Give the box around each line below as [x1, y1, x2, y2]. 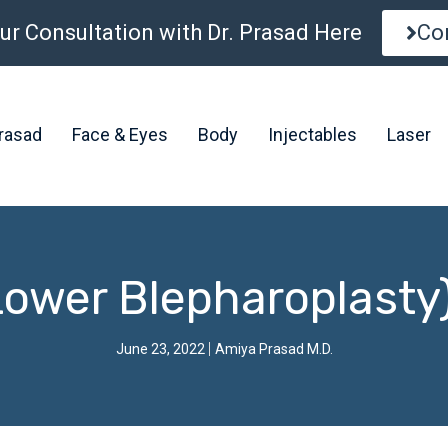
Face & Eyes [71, 123, 168, 145]
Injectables [267, 123, 357, 145]
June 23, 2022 [115, 340, 205, 357]
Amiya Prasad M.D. [214, 340, 333, 357]
